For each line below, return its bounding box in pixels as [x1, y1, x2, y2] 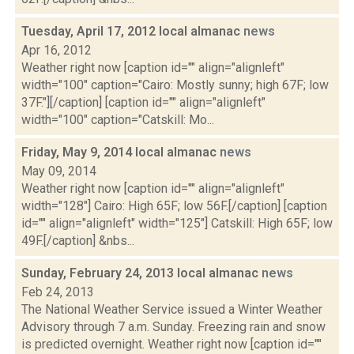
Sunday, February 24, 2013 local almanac [21, 265, 262, 281]
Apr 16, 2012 [21, 43, 92, 58]
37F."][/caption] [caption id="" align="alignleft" [21, 95, 265, 110]
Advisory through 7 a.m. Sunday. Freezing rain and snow [21, 319, 326, 334]
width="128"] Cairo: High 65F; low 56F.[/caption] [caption [21, 198, 327, 213]
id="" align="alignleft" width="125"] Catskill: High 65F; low [21, 216, 333, 231]
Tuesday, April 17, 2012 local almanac [21, 24, 243, 39]
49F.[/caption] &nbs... [21, 233, 134, 248]
